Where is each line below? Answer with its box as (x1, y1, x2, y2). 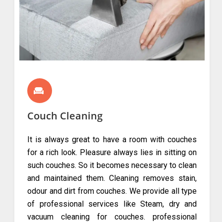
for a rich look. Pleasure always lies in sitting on (27, 148, 197, 158)
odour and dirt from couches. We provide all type (27, 186, 197, 196)
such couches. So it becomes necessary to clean (27, 161, 197, 170)
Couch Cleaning (27, 109, 103, 123)
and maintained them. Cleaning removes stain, (27, 173, 197, 183)
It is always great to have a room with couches (27, 135, 197, 145)
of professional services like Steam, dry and (27, 199, 197, 209)
